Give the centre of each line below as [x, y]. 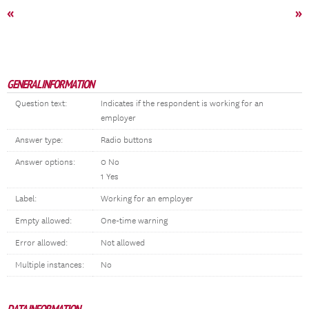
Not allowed [123, 243]
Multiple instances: [50, 265]
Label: [26, 199]
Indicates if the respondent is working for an [182, 104]
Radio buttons [127, 140]
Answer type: [39, 140]
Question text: [41, 104]
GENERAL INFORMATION [50, 84]
